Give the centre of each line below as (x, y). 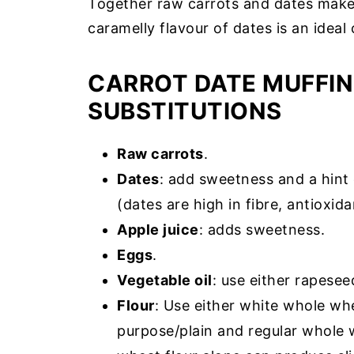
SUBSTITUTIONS (185, 111)
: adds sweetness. (262, 230)
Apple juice (158, 230)
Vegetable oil (165, 280)
